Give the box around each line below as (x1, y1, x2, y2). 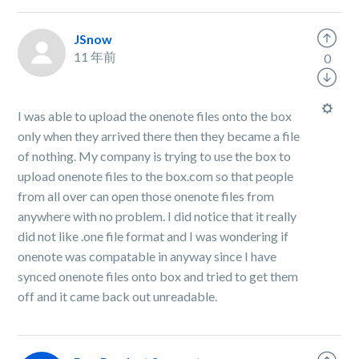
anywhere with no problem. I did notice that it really (18, 208, 297, 224)
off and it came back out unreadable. (18, 288, 218, 304)
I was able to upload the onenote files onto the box (18, 108, 292, 123)
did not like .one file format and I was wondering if (18, 228, 289, 244)
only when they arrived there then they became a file (18, 128, 301, 143)
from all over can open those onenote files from (18, 188, 275, 204)
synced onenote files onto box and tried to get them (18, 268, 299, 284)
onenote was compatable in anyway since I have (18, 248, 277, 264)
